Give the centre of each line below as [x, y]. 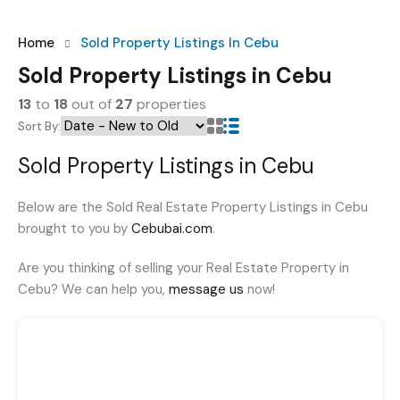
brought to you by [75, 229]
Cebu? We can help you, [93, 290]
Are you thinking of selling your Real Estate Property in [183, 268]
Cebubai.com [172, 229]
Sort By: [39, 126]
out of [92, 104]
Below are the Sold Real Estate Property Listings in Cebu [193, 208]
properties [170, 104]
